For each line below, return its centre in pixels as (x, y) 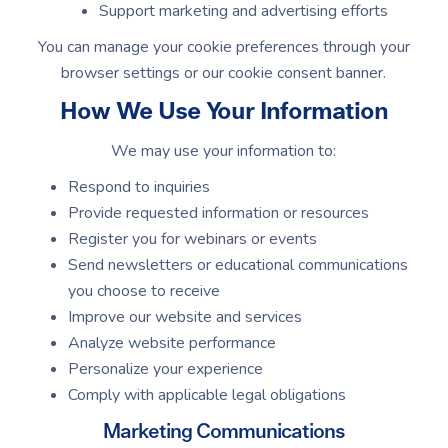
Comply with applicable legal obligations (207, 395)
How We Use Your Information (223, 112)
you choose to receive (144, 291)
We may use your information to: (224, 151)
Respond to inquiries (139, 187)
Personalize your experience (166, 369)
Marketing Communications (223, 432)
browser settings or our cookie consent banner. (224, 73)
